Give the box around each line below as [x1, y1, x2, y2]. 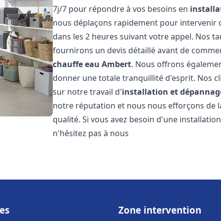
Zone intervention [118, 204, 201, 216]
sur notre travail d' [53, 86, 122, 97]
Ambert [102, 59, 132, 70]
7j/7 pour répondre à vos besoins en [53, 3, 190, 14]
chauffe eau [53, 59, 100, 70]
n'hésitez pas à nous [53, 128, 129, 139]
